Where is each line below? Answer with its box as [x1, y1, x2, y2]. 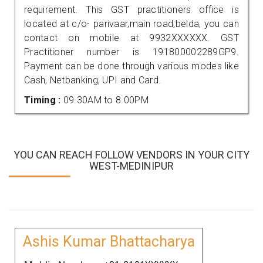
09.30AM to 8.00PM [63, 94, 149, 106]
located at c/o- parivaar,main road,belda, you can [24, 18, 239, 29]
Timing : [24, 94, 63, 106]
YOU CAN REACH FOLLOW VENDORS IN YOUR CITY [14, 148, 249, 161]
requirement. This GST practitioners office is [24, 4, 239, 15]
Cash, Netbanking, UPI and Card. [24, 74, 161, 86]
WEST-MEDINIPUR [89, 159, 174, 172]
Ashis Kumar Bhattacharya [22, 232, 195, 250]
